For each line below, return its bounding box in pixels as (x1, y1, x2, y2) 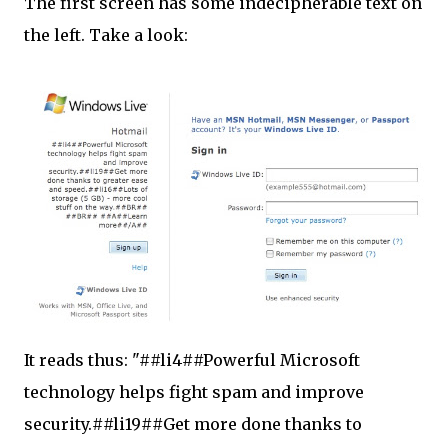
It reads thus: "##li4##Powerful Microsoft (24, 350, 360, 370)
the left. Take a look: (24, 25, 188, 45)
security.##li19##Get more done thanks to (24, 414, 362, 434)
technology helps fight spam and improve (24, 382, 364, 402)
